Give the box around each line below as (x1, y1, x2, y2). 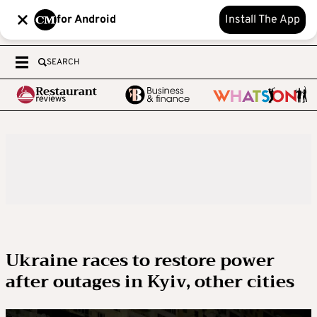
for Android (57, 13, 116, 27)
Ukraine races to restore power (6, 246, 275, 275)
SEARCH (47, 57, 79, 68)
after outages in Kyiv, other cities (6, 267, 294, 296)
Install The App (225, 13, 300, 27)
